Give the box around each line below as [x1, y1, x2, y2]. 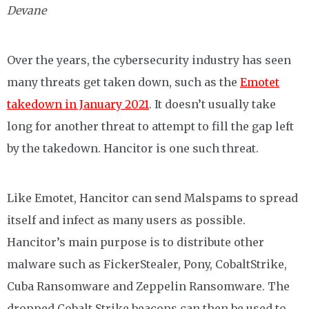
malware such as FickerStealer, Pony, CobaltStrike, [7, 257, 287, 271]
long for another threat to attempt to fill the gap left [7, 119, 294, 133]
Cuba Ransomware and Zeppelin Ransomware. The [7, 279, 290, 293]
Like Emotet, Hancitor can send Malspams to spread [7, 191, 298, 205]
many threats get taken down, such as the [7, 75, 240, 89]
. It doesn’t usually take [149, 97, 276, 111]
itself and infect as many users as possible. [7, 213, 246, 227]
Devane [7, 3, 46, 17]
